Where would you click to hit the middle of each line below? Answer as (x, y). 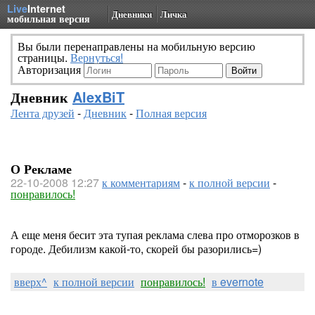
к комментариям (141, 182)
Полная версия (171, 113)
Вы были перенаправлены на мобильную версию (136, 46)
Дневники (132, 14)
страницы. (44, 57)
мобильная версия (49, 18)
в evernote (238, 282)
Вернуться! (97, 57)
